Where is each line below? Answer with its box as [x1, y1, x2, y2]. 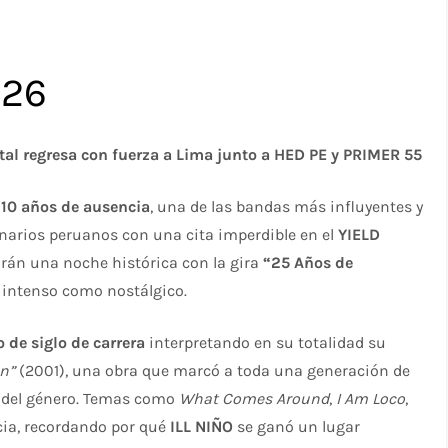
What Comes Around [179, 388, 330, 408]
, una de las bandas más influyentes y [150, 196, 424, 216]
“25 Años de [263, 252, 354, 272]
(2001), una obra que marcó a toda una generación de [15, 360, 411, 380]
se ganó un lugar [233, 416, 361, 436]
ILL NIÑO [170, 416, 234, 436]
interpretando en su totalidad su [145, 332, 387, 352]
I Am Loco [336, 388, 406, 408]
